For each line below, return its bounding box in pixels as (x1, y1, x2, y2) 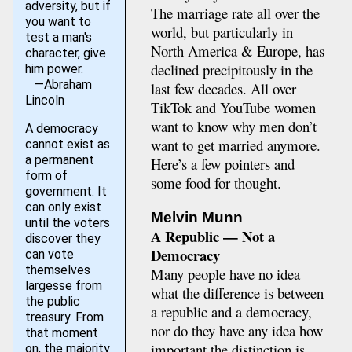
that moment (24, 325, 98, 340)
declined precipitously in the (150, 60, 313, 80)
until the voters (24, 215, 110, 230)
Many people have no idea (150, 264, 300, 284)
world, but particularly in (150, 22, 293, 42)
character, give (24, 46, 106, 60)
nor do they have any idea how (150, 321, 323, 340)
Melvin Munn (150, 209, 243, 225)
